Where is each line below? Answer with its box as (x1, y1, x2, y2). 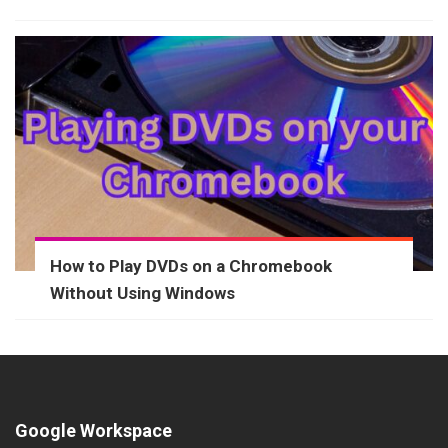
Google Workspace (15, 419, 172, 441)
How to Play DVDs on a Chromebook (50, 255, 332, 276)
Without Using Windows (50, 282, 235, 303)
